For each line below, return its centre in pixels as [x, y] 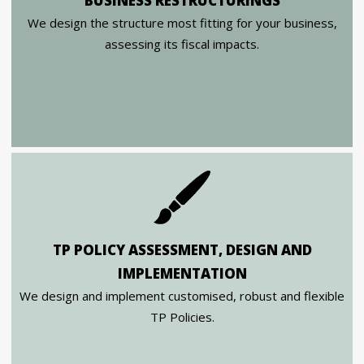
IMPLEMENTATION [182, 273]
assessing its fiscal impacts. [182, 44]
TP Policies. [182, 317]
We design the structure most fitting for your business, [182, 23]
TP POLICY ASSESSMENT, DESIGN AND [182, 250]
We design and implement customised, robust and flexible [182, 296]
